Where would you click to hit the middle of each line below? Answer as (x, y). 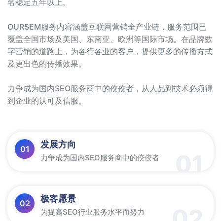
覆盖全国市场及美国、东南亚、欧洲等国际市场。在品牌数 (110, 39)
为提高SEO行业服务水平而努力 (92, 212)
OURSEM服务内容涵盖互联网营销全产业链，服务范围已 (107, 27)
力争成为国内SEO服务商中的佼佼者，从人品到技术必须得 (110, 89)
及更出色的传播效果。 (47, 64)
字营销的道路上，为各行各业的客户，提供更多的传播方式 (110, 52)
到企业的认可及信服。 (47, 101)
